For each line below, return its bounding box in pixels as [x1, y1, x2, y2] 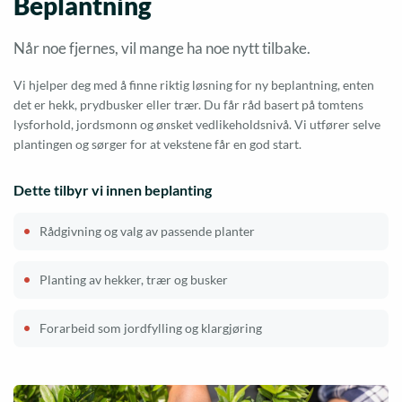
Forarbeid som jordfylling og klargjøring [39, 320, 262, 336]
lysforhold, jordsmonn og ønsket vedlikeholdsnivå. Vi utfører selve [13, 117, 380, 133]
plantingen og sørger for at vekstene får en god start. [13, 136, 301, 153]
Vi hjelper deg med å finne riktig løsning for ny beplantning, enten [13, 77, 374, 93]
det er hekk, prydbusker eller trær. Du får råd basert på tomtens [13, 97, 363, 113]
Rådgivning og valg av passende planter [39, 223, 255, 240]
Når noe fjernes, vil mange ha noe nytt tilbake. [13, 39, 310, 58]
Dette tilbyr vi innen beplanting [13, 181, 212, 199]
